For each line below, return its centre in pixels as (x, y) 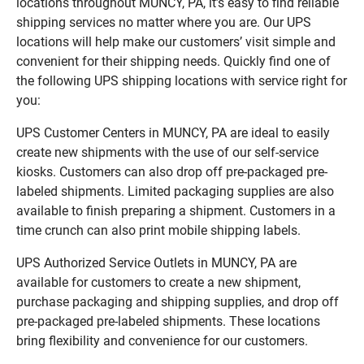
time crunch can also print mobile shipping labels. (158, 230)
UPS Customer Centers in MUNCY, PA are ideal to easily (173, 132)
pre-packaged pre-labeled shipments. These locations (168, 321)
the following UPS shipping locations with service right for (182, 80)
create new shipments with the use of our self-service (167, 152)
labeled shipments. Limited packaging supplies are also (175, 191)
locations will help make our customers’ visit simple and (176, 41)
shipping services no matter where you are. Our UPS (164, 22)
